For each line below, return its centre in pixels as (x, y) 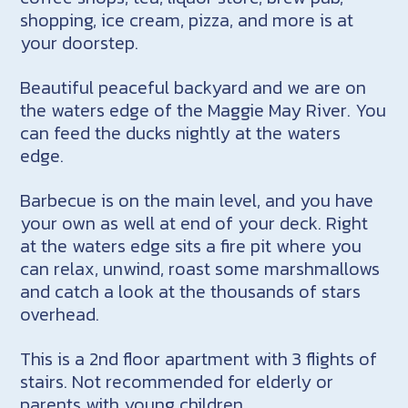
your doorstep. (80, 42)
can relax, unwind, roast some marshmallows (200, 268)
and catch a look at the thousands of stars (191, 291)
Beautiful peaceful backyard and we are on (194, 87)
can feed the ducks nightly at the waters (181, 133)
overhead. (60, 314)
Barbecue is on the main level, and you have (197, 200)
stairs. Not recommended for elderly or (177, 381)
